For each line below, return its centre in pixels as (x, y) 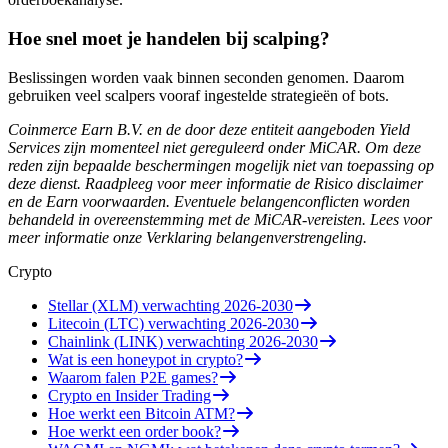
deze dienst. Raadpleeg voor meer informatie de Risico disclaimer (215, 183)
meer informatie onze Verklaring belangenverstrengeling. (187, 237)
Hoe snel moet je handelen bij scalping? (169, 39)
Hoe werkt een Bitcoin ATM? (141, 413)
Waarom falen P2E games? (133, 377)
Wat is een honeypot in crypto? (145, 359)
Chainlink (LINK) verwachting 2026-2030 (183, 341)
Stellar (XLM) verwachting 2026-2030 (170, 305)
